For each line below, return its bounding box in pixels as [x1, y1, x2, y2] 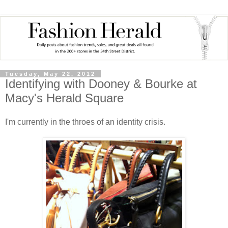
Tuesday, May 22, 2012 [5, 70, 96, 77]
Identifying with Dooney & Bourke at [5, 76, 197, 91]
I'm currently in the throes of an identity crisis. [5, 118, 165, 127]
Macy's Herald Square [5, 91, 124, 105]
